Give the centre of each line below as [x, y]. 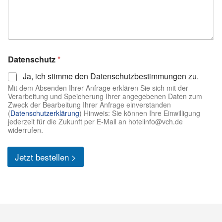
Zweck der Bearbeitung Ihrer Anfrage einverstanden [89, 105]
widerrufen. [26, 130]
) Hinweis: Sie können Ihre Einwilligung [140, 113]
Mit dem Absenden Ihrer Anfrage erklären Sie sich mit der [98, 88]
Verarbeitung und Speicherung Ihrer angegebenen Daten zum [105, 96]
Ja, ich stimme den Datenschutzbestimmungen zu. [111, 76]
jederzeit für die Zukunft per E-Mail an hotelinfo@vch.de [95, 122]
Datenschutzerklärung [45, 113]
